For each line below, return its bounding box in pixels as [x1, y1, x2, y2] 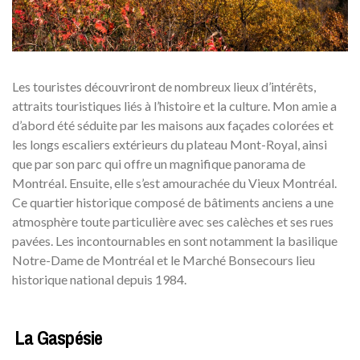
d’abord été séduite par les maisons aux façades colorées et [12, 117, 333, 133]
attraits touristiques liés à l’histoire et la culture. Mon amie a [12, 97, 337, 113]
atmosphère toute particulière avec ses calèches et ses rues [12, 213, 333, 229]
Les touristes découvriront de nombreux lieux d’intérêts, [12, 78, 316, 94]
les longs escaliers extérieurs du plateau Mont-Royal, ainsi [12, 136, 327, 152]
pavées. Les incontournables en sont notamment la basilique [12, 232, 337, 248]
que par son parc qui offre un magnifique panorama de [12, 155, 305, 171]
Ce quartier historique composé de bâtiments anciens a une [12, 194, 333, 210]
